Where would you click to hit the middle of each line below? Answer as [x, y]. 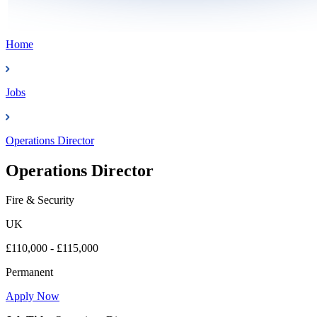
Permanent [29, 272]
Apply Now [33, 296]
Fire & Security [40, 200]
